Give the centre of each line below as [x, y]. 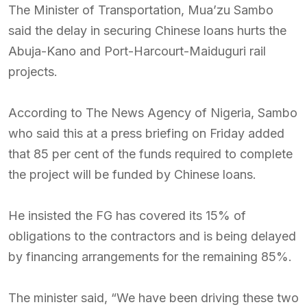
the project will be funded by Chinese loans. [132, 174]
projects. [33, 72]
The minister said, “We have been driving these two [153, 298]
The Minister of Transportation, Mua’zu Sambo [141, 10]
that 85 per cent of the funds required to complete [150, 154]
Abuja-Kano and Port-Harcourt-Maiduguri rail [137, 51]
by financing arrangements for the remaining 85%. [150, 257]
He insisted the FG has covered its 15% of [127, 216]
